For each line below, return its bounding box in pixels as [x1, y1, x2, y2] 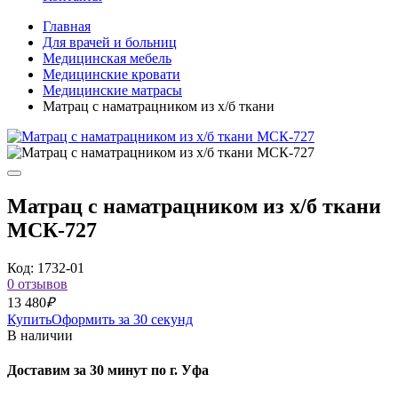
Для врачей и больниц [43, 35, 177, 50]
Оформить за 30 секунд [52, 311, 193, 327]
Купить [7, 311, 52, 327]
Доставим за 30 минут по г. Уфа [7, 362, 209, 378]
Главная [43, 19, 91, 34]
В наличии [7, 327, 73, 343]
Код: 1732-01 [7, 259, 84, 275]
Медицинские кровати [43, 67, 180, 82]
